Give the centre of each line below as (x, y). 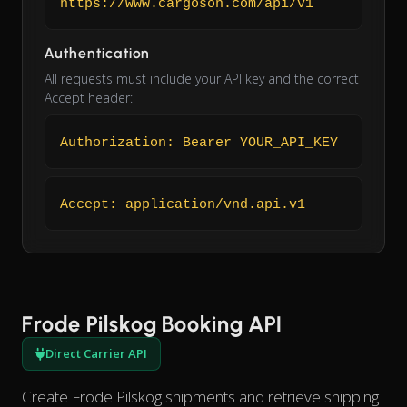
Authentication (98, 54)
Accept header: (89, 98)
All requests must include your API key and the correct (202, 79)
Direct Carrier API (96, 354)
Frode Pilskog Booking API (152, 324)
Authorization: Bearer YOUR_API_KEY (199, 144)
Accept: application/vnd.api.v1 (183, 205)
